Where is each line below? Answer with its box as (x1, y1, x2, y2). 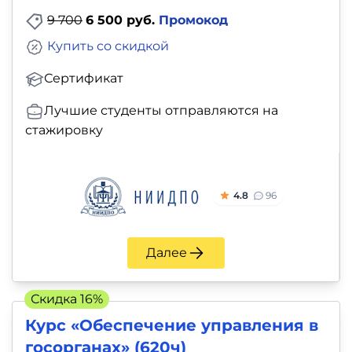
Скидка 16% (31, 291, 103, 306)
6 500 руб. (86, 13, 159, 28)
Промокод (159, 13, 228, 28)
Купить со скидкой (47, 38, 169, 54)
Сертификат (44, 71, 123, 86)
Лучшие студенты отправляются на (44, 103, 278, 119)
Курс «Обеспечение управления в (25, 315, 318, 335)
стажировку (25, 122, 103, 137)
